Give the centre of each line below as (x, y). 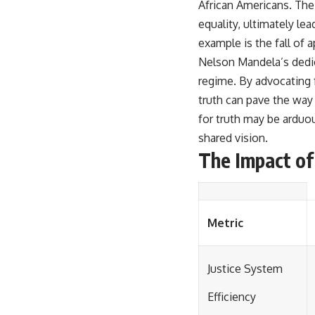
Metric (225, 223)
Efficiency (232, 297)
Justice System (245, 269)
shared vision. (233, 137)
